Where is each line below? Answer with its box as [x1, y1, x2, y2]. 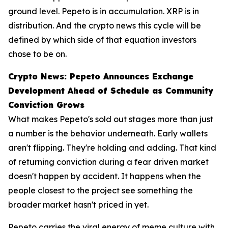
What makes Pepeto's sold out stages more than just [8, 114, 213, 125]
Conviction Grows [8, 100, 84, 110]
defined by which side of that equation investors [8, 35, 196, 45]
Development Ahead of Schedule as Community [8, 85, 213, 96]
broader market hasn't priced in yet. [8, 199, 149, 210]
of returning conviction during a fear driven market [8, 157, 209, 167]
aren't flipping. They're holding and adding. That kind [8, 142, 216, 153]
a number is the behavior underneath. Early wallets [8, 128, 208, 139]
